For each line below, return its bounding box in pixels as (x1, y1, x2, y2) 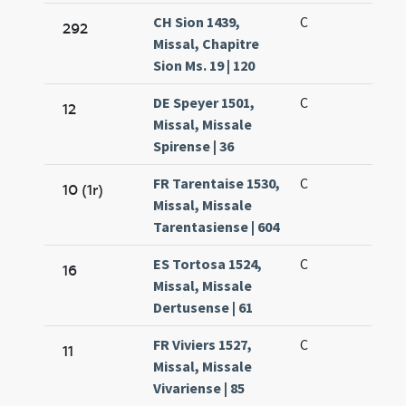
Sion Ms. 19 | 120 (153, 56, 256, 75)
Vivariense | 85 (153, 379, 246, 398)
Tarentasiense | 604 (153, 217, 280, 237)
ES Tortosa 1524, (153, 255, 263, 274)
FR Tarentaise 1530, (153, 174, 281, 193)
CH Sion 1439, (153, 13, 241, 32)
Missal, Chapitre (153, 34, 260, 53)
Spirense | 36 (153, 137, 235, 156)
